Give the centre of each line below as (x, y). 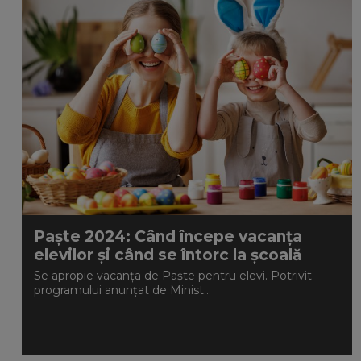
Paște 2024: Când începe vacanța (168, 237)
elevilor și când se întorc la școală (168, 255)
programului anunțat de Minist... (122, 290)
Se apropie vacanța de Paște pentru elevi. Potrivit (173, 276)
